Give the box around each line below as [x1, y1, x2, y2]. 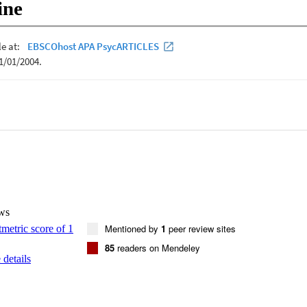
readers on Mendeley [114, 241, 200, 254]
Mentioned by [105, 221, 161, 235]
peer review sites [166, 221, 236, 235]
